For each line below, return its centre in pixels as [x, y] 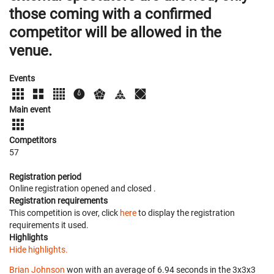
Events [22, 79]
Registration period [45, 176]
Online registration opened [60, 188]
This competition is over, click [65, 213]
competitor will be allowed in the [115, 33]
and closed [132, 188]
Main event [30, 109]
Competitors [33, 140]
